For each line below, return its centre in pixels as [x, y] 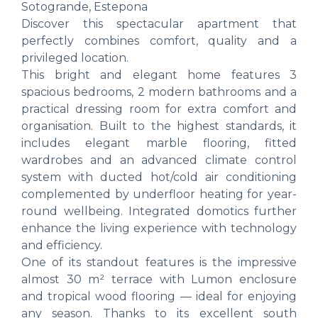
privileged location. [75, 57]
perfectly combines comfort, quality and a [159, 40]
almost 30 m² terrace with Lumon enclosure [159, 279]
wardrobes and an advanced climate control [159, 160]
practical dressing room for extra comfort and [159, 109]
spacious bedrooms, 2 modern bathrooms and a [159, 92]
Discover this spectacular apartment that [159, 23]
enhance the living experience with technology [159, 228]
